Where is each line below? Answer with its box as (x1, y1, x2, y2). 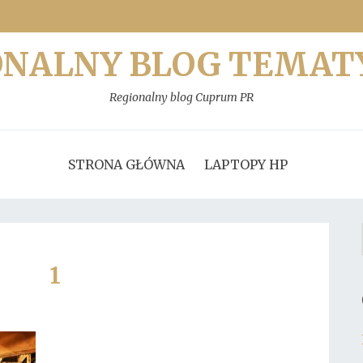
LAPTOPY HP (203, 156, 288, 173)
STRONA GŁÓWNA (67, 156, 185, 173)
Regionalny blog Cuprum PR (109, 90, 254, 105)
